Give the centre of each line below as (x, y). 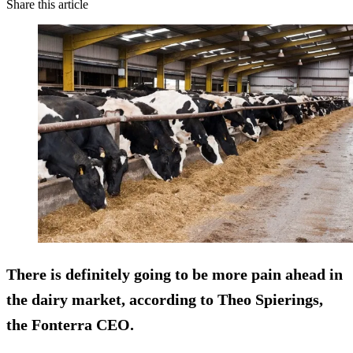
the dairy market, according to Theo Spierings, (165, 300)
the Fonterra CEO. (70, 325)
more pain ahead (269, 275)
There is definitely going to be (109, 275)
